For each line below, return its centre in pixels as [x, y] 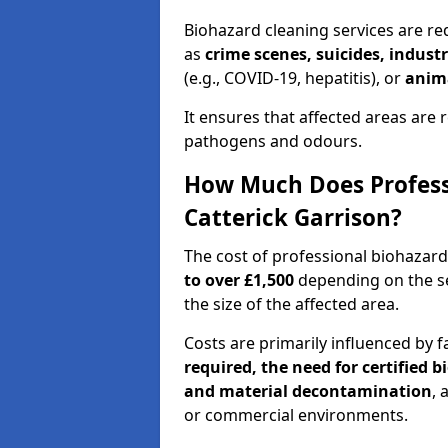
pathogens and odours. [273, 141]
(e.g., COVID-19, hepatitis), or [294, 78]
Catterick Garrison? [293, 217]
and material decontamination [308, 391]
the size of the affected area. [291, 304]
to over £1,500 [239, 280]
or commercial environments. [296, 415]
